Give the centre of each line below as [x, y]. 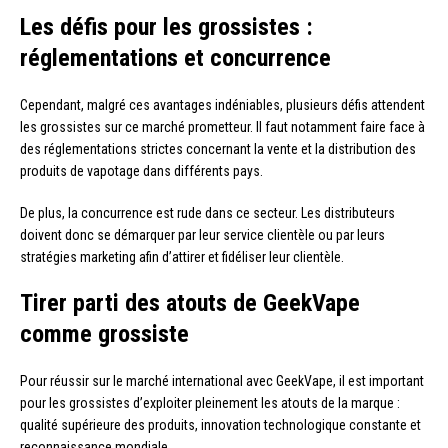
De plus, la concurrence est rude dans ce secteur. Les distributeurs [207, 212]
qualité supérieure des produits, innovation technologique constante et [220, 424]
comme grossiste [104, 333]
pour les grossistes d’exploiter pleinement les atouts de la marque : [210, 402]
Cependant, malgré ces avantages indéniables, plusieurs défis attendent [222, 104]
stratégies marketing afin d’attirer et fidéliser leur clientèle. [182, 256]
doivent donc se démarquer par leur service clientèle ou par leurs [202, 234]
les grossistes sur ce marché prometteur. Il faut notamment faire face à [222, 126]
